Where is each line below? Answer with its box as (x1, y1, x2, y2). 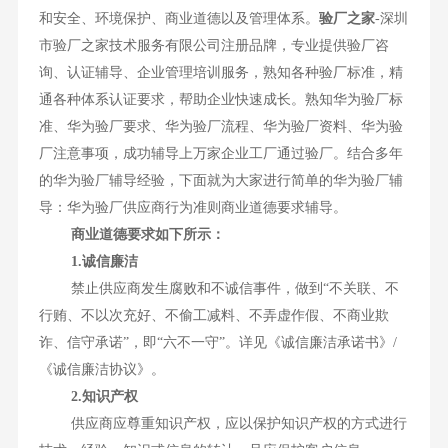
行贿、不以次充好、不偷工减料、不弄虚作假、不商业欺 (39, 308, 390, 324)
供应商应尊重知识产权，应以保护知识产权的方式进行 (39, 416, 408, 432)
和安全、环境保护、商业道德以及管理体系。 (39, 11, 320, 27)
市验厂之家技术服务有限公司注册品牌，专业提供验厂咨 (39, 38, 390, 54)
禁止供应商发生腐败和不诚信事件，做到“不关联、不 (39, 281, 400, 297)
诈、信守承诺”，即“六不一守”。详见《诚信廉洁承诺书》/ (39, 335, 398, 351)
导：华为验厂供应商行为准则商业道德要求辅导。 (39, 200, 348, 216)
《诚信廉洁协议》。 (39, 362, 166, 378)
